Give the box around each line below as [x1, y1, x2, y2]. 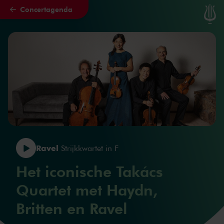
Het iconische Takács [16, 161, 163, 180]
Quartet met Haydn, [16, 179, 157, 199]
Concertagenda [20, 4, 72, 14]
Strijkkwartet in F [58, 142, 118, 153]
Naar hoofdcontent [10, 9, 88, 20]
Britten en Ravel [16, 198, 127, 217]
